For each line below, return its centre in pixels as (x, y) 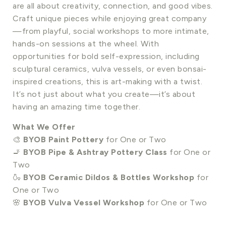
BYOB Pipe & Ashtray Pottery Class (95, 152)
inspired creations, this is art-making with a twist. (107, 81)
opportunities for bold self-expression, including (106, 56)
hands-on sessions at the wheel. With (86, 43)
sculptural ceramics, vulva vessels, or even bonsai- (110, 69)
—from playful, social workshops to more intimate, (111, 31)
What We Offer (44, 127)
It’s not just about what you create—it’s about (104, 94)
